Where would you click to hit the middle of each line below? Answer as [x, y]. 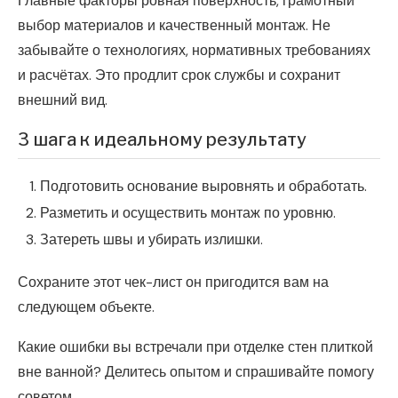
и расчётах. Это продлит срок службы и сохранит [179, 75]
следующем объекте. [86, 306]
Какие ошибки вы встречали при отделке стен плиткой [195, 346]
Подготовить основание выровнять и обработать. [203, 186]
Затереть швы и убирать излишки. [151, 239]
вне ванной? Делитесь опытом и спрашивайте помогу [196, 371]
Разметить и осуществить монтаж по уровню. [188, 212]
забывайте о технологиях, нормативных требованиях [194, 50]
